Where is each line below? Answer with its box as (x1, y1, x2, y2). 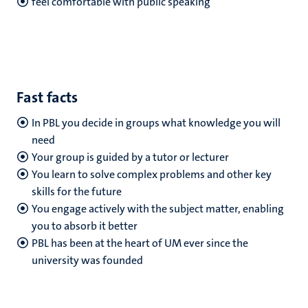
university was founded (32, 253, 143, 267)
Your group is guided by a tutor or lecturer (32, 150, 229, 164)
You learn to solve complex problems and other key (32, 167, 272, 181)
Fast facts (16, 87, 78, 107)
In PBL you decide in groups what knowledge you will (32, 115, 280, 130)
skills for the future (32, 184, 122, 199)
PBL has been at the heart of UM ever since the (32, 236, 248, 250)
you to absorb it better (32, 219, 137, 233)
